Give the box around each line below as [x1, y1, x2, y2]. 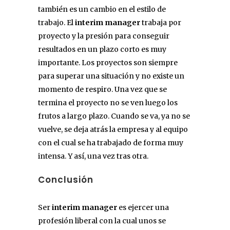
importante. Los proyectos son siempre [38, 57, 178, 67]
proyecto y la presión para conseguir [38, 31, 169, 41]
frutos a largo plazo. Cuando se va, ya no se [38, 111, 190, 121]
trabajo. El [38, 17, 75, 27]
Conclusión [38, 173, 93, 186]
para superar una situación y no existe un [38, 71, 184, 81]
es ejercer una [117, 202, 169, 212]
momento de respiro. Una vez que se [38, 84, 167, 94]
